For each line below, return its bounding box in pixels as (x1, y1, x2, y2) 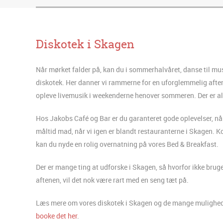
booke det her (36, 211, 77, 221)
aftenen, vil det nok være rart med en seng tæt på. (36, 175, 189, 185)
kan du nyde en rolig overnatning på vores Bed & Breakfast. (36, 139, 219, 149)
